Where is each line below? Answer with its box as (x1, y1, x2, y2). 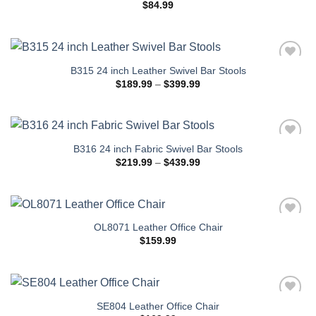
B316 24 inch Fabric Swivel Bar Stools (73, 144, 243, 155)
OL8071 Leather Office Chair (93, 222, 223, 233)
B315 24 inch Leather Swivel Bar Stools (70, 66, 246, 77)
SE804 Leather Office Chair (97, 300, 219, 312)
